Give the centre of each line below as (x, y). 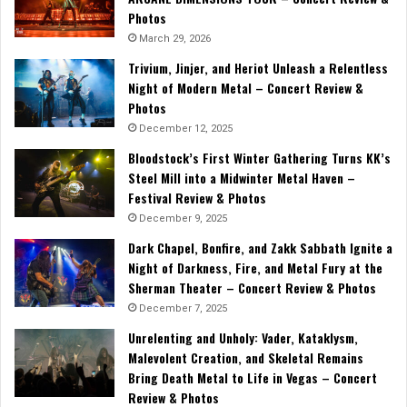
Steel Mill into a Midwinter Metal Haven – (242, 178)
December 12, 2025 (186, 129)
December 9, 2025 (183, 219)
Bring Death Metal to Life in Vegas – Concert (253, 378)
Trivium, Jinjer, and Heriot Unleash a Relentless (258, 68)
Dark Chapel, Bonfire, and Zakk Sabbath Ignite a (260, 248)
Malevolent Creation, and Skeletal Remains (246, 358)
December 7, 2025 (183, 309)
